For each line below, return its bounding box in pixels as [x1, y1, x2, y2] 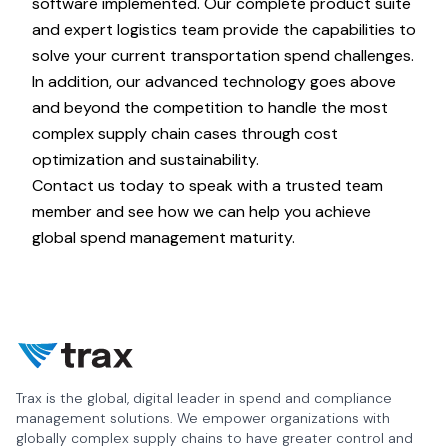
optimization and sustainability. [32, 149, 259, 170]
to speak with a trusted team [164, 175, 383, 196]
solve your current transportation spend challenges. [32, 45, 414, 66]
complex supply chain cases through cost [32, 123, 338, 144]
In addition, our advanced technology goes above [32, 71, 396, 92]
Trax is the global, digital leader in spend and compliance [16, 389, 392, 407]
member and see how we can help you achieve [32, 201, 371, 222]
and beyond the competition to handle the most [32, 97, 388, 118]
